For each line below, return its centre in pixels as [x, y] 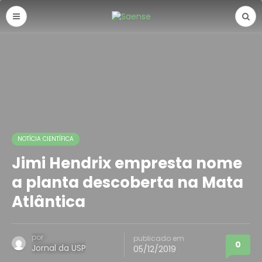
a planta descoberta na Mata [127, 182]
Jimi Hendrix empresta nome [127, 163]
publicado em [159, 238]
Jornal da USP [59, 248]
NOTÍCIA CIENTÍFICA [46, 139]
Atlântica [49, 202]
